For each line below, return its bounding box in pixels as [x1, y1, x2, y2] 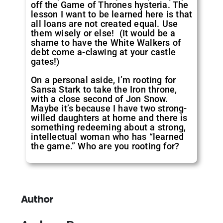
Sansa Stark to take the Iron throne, [31, 84, 177, 95]
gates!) [31, 56, 60, 67]
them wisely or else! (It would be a [31, 27, 176, 38]
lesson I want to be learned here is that [31, 8, 193, 19]
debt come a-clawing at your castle [31, 46, 176, 57]
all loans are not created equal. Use [31, 18, 178, 29]
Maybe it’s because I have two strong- [31, 103, 187, 113]
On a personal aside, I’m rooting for [31, 74, 176, 85]
